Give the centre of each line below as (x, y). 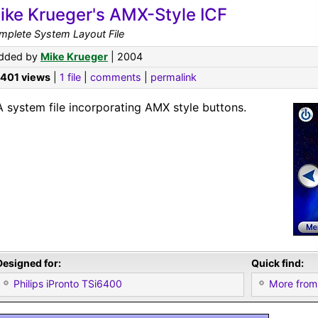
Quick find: (278, 263)
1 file (70, 77)
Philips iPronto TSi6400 (68, 284)
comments (116, 77)
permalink (174, 77)
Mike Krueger (74, 56)
